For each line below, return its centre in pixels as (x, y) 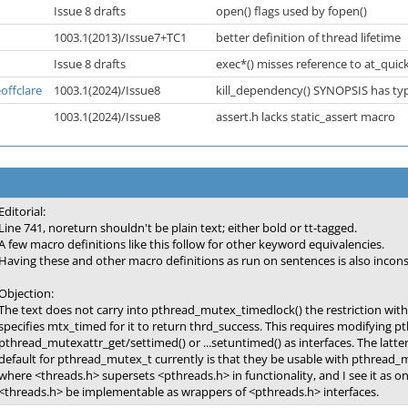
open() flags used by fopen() (293, 11)
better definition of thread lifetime (310, 37)
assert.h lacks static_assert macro (307, 117)
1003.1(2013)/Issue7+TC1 (122, 37)
